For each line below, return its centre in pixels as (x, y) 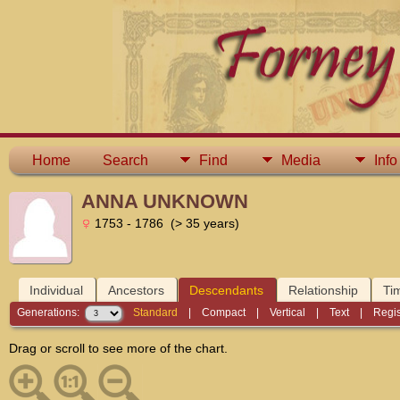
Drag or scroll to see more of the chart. (118, 348)
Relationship (323, 291)
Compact (224, 313)
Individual (56, 291)
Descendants (226, 291)
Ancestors (136, 291)
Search (125, 160)
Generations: (51, 313)
